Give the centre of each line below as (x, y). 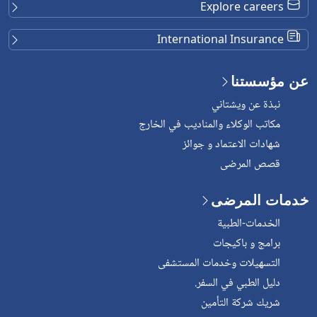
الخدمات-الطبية (249, 224)
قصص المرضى (250, 164)
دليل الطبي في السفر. (237, 283)
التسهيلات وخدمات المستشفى (219, 263)
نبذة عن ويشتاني (246, 105)
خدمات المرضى (260, 200)
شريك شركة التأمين (241, 303)
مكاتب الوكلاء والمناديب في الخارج (209, 125)
